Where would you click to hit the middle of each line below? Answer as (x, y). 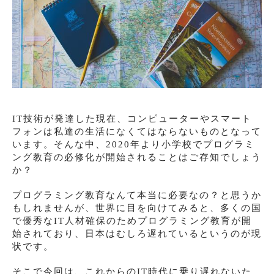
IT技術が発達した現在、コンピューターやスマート (132, 119)
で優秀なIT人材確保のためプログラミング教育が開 (132, 221)
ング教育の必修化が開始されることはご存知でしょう (137, 157)
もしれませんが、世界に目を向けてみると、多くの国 (137, 208)
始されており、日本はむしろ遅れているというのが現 (137, 234)
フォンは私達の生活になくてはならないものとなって (137, 131)
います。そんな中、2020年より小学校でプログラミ (134, 144)
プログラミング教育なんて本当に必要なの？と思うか (137, 195)
